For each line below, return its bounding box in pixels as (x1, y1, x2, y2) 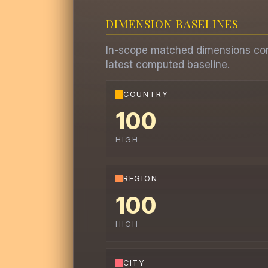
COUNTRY (123, 90, 169, 99)
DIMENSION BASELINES (105, 16, 239, 31)
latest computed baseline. (105, 59, 230, 71)
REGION (123, 174, 158, 184)
